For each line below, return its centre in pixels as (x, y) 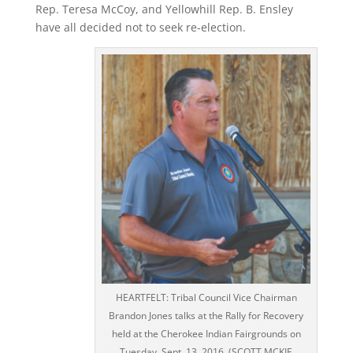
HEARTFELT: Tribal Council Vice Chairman (206, 298)
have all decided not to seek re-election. (140, 27)
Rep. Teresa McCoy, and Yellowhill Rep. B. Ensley (164, 9)
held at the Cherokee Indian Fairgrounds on (206, 334)
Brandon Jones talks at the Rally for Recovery (206, 316)
